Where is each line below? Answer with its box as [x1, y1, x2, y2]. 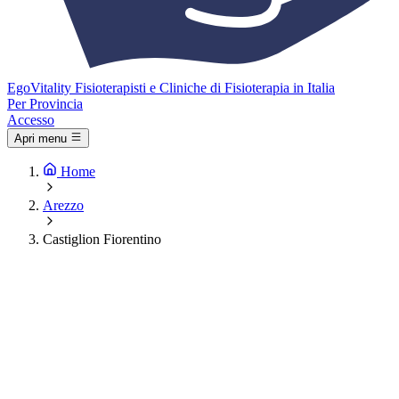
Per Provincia [7, 96, 83, 111]
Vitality [30, 80, 71, 95]
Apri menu [14, 132, 67, 146]
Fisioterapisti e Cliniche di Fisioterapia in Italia [75, 80, 335, 95]
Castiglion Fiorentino [43, 232, 161, 248]
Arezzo [43, 198, 84, 214]
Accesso [7, 112, 54, 127]
